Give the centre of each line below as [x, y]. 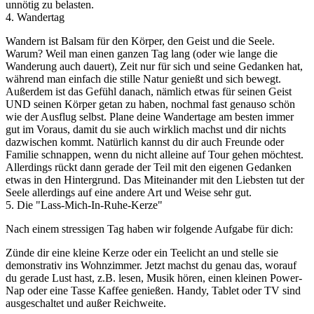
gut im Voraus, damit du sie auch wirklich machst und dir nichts [146, 129]
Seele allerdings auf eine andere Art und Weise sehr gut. [129, 192]
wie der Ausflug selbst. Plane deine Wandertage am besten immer [150, 117]
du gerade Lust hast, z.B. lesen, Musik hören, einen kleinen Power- [154, 278]
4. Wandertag [35, 17]
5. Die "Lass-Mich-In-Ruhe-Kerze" [84, 205]
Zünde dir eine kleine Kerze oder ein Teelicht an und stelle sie [142, 253]
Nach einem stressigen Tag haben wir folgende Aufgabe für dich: [149, 229]
